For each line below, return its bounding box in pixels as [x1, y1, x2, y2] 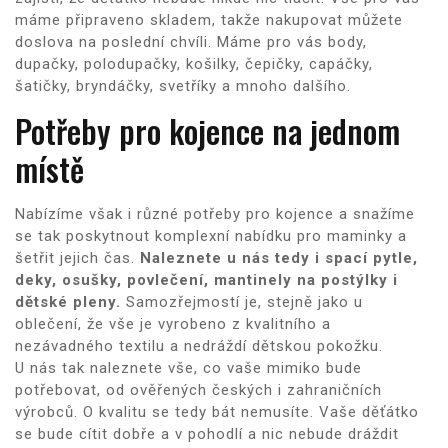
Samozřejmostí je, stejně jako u [121, 292, 363, 311]
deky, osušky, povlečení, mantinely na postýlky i [15, 270, 398, 289]
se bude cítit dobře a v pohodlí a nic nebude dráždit [15, 424, 399, 443]
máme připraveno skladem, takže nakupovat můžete [15, 10, 403, 29]
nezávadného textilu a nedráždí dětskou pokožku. [15, 336, 383, 355]
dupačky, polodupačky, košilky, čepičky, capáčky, [15, 54, 373, 73]
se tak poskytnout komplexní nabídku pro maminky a [15, 226, 407, 245]
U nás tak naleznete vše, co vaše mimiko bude [15, 358, 362, 377]
